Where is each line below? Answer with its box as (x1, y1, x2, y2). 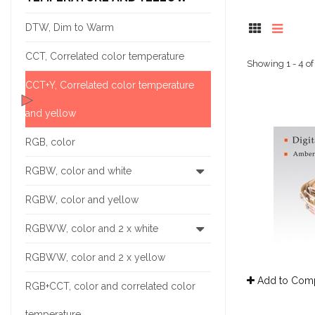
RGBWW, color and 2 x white (25, 223, 158, 234)
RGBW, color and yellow (25, 194, 139, 205)
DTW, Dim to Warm (25, 22, 114, 33)
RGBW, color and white (25, 165, 131, 176)
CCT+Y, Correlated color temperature (25, 79, 194, 91)
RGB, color (25, 136, 75, 148)
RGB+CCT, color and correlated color (25, 281, 195, 292)
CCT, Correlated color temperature (25, 51, 184, 62)
